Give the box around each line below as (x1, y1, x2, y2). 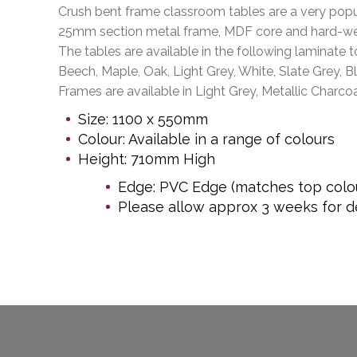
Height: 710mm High (78, 151, 215, 168)
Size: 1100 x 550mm (78, 111, 208, 128)
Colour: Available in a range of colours (78, 131, 335, 148)
